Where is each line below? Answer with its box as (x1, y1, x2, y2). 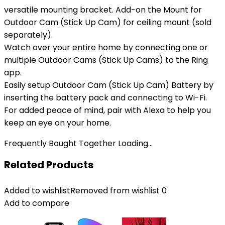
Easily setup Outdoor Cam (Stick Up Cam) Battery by (4, 79, 213, 91)
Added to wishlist (4, 185, 70, 196)
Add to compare (4, 197, 69, 209)
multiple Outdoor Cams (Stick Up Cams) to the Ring (4, 54, 208, 66)
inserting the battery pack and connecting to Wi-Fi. (4, 92, 207, 103)
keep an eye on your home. (4, 117, 111, 129)
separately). (4, 29, 53, 41)
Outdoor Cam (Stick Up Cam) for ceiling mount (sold (4, 17, 211, 28)
